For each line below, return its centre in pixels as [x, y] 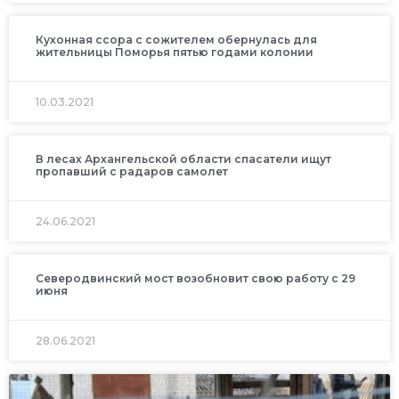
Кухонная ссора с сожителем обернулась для [176, 39]
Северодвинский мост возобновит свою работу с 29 [195, 278]
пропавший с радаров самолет [132, 171]
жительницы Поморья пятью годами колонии [175, 52]
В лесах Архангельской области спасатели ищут [183, 159]
